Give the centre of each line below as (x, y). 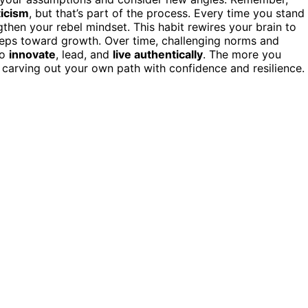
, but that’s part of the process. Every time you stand (167, 13)
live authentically (158, 54)
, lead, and (84, 54)
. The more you (242, 54)
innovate (32, 54)
